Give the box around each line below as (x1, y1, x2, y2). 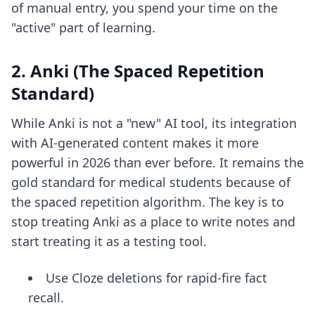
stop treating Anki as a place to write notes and (11, 213, 295, 230)
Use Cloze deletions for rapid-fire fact (46, 269, 267, 286)
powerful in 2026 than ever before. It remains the (11, 154, 304, 171)
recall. (28, 289, 64, 306)
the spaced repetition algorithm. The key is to (11, 193, 284, 210)
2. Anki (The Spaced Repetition (11, 59, 264, 82)
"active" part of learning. (11, 19, 155, 36)
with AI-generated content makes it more (11, 134, 259, 151)
